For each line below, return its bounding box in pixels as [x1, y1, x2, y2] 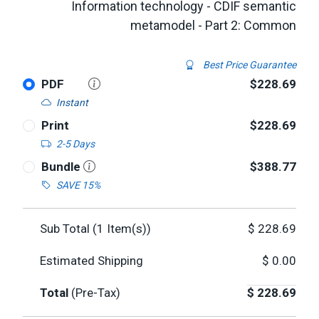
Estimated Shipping [40, 253, 143, 268]
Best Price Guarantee [201, 59, 296, 70]
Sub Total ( [40, 221, 97, 236]
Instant [56, 97, 88, 108]
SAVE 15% [56, 179, 100, 191]
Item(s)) [104, 221, 151, 236]
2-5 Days [56, 138, 95, 150]
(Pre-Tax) [71, 286, 120, 300]
